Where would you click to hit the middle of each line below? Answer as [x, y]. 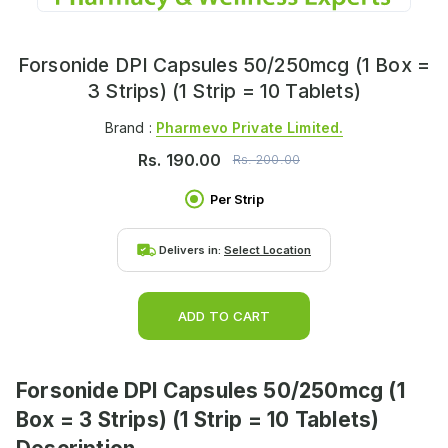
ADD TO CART [224, 315]
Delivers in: [191, 249]
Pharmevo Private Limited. [249, 127]
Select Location [267, 249]
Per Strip [236, 199]
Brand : [130, 127]
